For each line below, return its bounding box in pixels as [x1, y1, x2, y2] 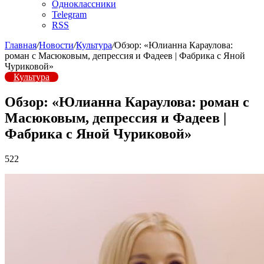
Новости [39, 40, 74, 50]
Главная [5, 40, 37, 50]
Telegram [52, 9, 87, 19]
